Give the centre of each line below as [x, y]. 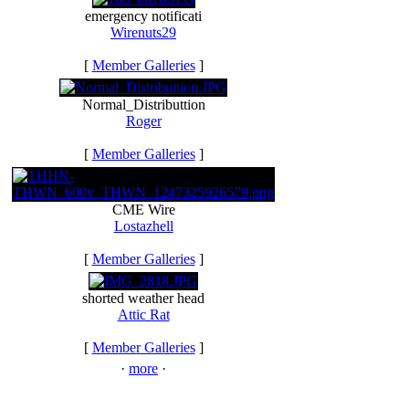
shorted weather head [143, 298]
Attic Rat [143, 315]
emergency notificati [143, 16]
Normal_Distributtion [143, 105]
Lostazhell [143, 226]
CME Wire [143, 210]
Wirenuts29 [143, 32]
